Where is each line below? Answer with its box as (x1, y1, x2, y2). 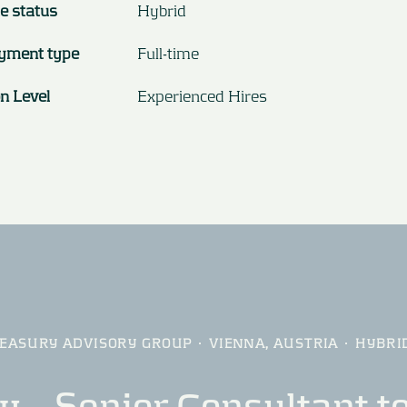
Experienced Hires (136, 85, 267, 105)
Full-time (136, 43, 199, 63)
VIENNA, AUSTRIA (208, 335, 339, 351)
